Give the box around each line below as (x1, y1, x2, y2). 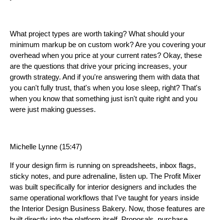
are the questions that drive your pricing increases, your (10, 62, 187, 71)
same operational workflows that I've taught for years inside (10, 194, 199, 202)
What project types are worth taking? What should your (10, 30, 185, 38)
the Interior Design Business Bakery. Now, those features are (10, 205, 205, 213)
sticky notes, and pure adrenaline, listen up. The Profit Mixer (10, 172, 201, 181)
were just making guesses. (10, 106, 96, 114)
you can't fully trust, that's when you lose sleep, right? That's (10, 84, 201, 92)
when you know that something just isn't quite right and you (10, 95, 197, 103)
